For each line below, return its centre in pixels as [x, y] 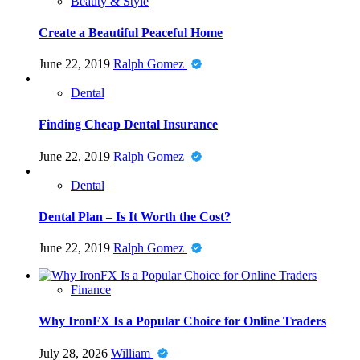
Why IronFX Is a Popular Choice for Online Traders [182, 321]
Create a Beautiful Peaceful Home [131, 32]
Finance [91, 290]
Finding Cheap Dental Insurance [128, 125]
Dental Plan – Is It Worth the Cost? [135, 216]
